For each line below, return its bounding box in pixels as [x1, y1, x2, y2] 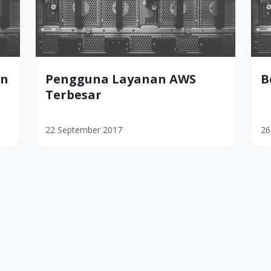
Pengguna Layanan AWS [45, 71, 196, 88]
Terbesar [45, 87, 102, 103]
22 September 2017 [45, 124, 122, 136]
